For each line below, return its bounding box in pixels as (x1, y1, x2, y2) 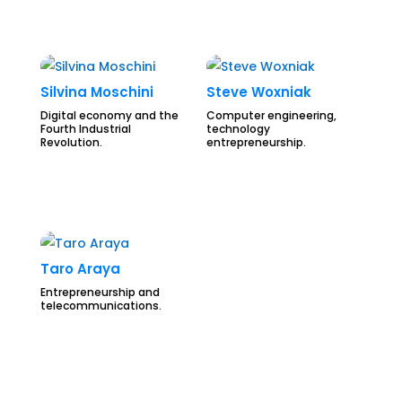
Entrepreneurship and (39, 284, 160, 300)
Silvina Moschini (39, 83, 153, 102)
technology (206, 120, 271, 136)
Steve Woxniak (206, 83, 312, 102)
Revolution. (39, 134, 102, 150)
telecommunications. (39, 297, 162, 313)
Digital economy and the (39, 107, 179, 123)
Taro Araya (39, 259, 120, 279)
